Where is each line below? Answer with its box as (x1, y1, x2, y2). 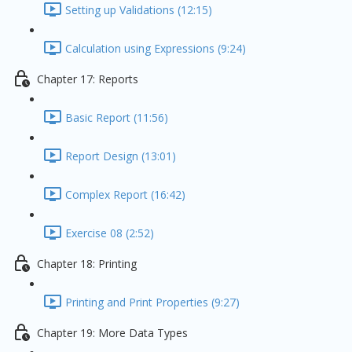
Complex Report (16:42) (65, 187, 185, 203)
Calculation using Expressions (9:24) (65, 41, 246, 57)
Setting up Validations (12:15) (65, 2, 212, 18)
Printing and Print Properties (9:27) (65, 295, 240, 310)
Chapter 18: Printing (37, 256, 137, 272)
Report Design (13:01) (65, 148, 176, 164)
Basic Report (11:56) (65, 110, 168, 126)
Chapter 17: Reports (37, 71, 138, 87)
